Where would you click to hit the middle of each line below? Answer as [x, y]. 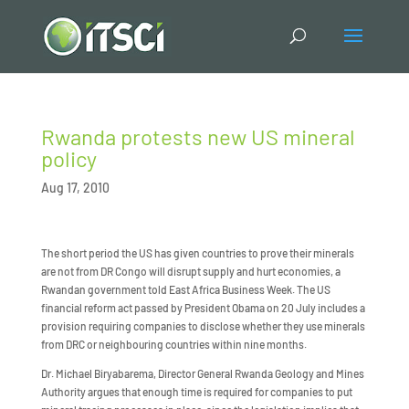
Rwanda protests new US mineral [198, 136]
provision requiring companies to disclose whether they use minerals [203, 326]
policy [68, 158]
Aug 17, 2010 [75, 188]
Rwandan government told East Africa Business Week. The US [185, 289]
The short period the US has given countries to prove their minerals [197, 253]
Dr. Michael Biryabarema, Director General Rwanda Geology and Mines [202, 373]
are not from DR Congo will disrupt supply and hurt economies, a [190, 271]
